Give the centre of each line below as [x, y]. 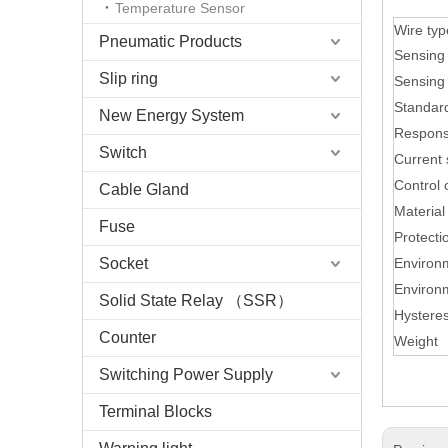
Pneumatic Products [170, 41]
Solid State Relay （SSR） [196, 300]
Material [419, 211]
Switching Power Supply [186, 374]
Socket [123, 263]
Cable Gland [144, 189]
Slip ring [128, 78]
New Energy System [171, 115]
